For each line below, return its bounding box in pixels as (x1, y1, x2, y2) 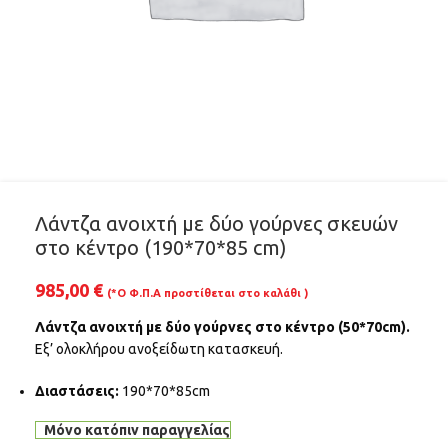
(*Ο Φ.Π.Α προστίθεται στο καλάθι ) (107, 287, 308, 299)
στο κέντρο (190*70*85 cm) (35, 236, 287, 259)
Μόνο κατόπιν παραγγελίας (43, 422, 230, 438)
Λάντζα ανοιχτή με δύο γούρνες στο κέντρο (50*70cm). (35, 319, 410, 335)
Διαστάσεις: (35, 383, 119, 399)
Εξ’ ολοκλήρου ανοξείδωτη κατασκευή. (35, 341, 283, 357)
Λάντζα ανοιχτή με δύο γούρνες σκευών (35, 212, 398, 235)
